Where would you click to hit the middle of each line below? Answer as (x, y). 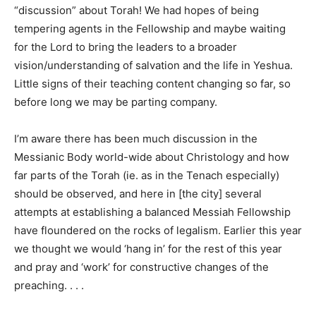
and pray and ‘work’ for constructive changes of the (141, 267)
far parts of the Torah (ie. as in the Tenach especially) (147, 175)
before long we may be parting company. (116, 102)
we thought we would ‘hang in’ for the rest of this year (148, 249)
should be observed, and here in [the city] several (138, 194)
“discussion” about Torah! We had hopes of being (136, 10)
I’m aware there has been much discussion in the (136, 139)
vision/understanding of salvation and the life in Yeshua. (153, 65)
